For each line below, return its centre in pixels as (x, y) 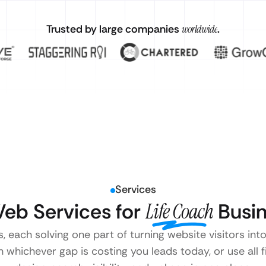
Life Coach (179, 212)
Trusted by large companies (114, 29)
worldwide (199, 29)
